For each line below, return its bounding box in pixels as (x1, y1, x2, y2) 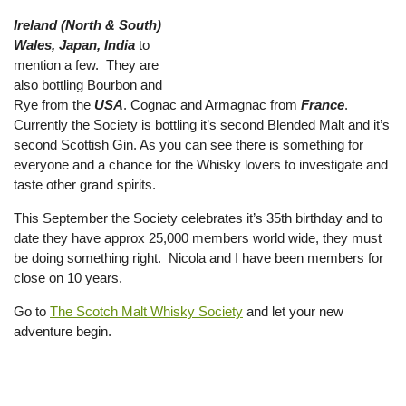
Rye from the (14, 97, 94, 112)
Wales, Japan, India (14, 37, 135, 53)
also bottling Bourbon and (14, 77, 162, 92)
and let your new (243, 304, 343, 319)
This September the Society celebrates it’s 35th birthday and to (14, 210, 382, 226)
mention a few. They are (14, 57, 159, 72)
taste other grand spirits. (14, 177, 156, 192)
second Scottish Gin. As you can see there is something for (14, 137, 363, 152)
